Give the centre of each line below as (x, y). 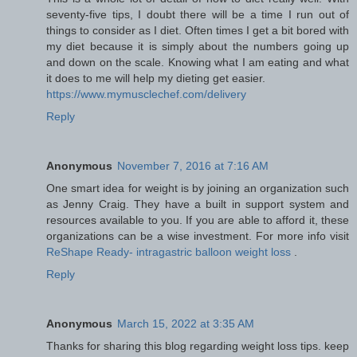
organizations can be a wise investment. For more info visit (198, 235)
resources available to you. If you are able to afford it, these (198, 220)
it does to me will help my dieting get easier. (156, 78)
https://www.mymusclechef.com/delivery (146, 94)
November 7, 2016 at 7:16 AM (193, 165)
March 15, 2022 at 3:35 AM (186, 323)
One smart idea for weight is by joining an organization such (198, 188)
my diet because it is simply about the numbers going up (198, 46)
